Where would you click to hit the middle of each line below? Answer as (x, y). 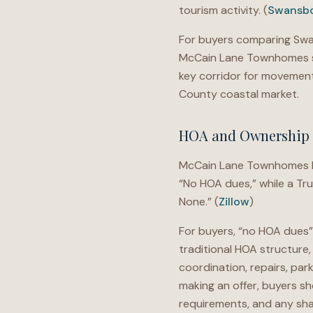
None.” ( (199, 202)
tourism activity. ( (223, 10)
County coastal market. (239, 94)
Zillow (234, 202)
